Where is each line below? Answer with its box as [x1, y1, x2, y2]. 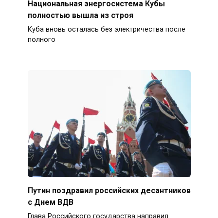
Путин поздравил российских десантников [27, 185, 191, 195]
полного [27, 36, 55, 44]
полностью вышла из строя [27, 10, 133, 20]
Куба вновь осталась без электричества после [27, 25, 185, 34]
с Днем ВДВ [27, 197, 73, 207]
